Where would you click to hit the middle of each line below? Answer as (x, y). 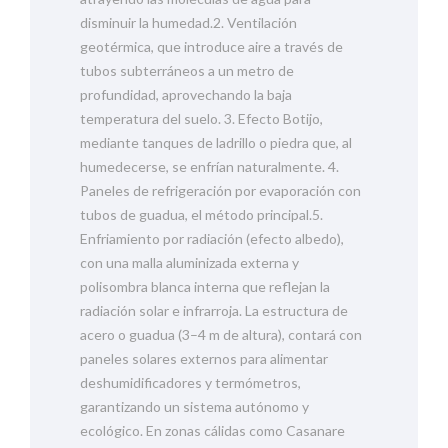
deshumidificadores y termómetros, (190, 382)
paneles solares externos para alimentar (204, 358)
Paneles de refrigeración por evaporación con (220, 190)
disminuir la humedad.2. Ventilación (188, 22)
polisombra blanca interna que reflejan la (205, 286)
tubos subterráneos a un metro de (187, 70)
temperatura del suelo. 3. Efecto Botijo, (201, 118)
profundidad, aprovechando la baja (186, 94)
